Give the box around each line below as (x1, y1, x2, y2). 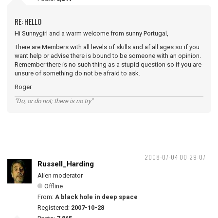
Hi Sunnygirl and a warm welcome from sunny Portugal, (15, 30, 168, 37)
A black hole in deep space (55, 193, 138, 200)
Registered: (37, 204, 71, 211)
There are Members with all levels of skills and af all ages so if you (15, 43, 200, 51)
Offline (44, 182, 63, 190)
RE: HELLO (15, 16, 41, 27)
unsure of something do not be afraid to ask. (15, 70, 140, 77)
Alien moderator (37, 172, 83, 179)
